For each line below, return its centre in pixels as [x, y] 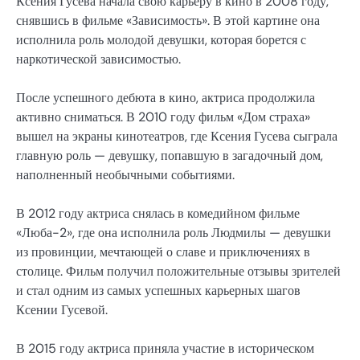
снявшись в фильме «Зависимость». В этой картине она [168, 20]
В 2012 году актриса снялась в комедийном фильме [158, 214]
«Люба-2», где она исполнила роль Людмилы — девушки [174, 233]
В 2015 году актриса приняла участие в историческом [165, 349]
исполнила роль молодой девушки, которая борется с [161, 40]
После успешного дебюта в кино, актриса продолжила [166, 98]
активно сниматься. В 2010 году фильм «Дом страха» [163, 117]
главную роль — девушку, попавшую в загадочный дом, [170, 156]
